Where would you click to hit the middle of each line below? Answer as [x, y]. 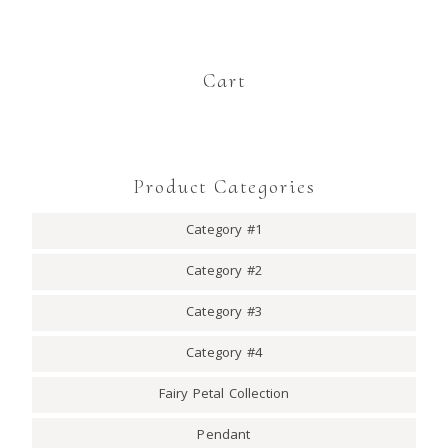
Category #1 [224, 231]
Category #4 [224, 354]
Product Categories [224, 187]
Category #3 [224, 313]
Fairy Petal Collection [224, 395]
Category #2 [224, 272]
